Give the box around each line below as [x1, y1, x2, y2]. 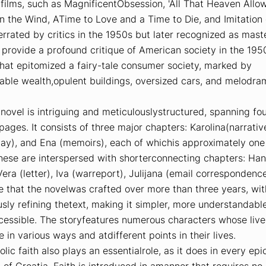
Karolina [189, 121, 226, 133]
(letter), [16, 167, 56, 179]
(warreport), [68, 167, 129, 179]
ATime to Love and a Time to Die [52, 12, 199, 25]
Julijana [128, 167, 163, 179]
